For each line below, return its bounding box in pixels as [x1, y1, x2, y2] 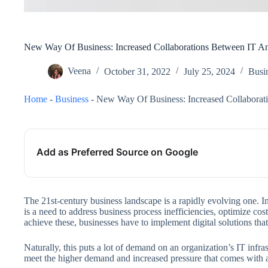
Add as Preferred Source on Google [36, 146, 198, 159]
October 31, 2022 [104, 66, 170, 77]
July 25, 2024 [184, 66, 235, 77]
